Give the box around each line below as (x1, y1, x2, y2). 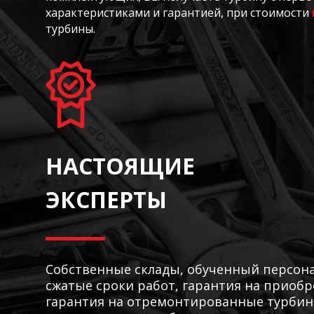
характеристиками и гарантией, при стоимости (45, 5, 312, 21)
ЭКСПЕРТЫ (45, 184, 167, 214)
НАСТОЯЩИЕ (45, 150, 195, 181)
